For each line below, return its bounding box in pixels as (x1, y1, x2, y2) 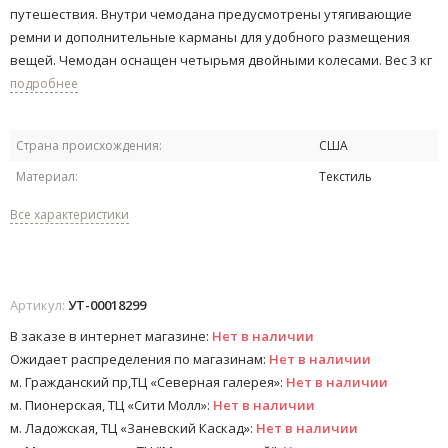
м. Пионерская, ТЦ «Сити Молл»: (10, 396, 213, 415)
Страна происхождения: (16, 137, 162, 155)
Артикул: (10, 296, 68, 315)
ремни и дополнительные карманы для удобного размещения (10, 28, 410, 47)
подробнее (10, 75, 78, 93)
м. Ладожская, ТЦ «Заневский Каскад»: (10, 419, 256, 438)
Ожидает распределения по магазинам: (10, 350, 269, 369)
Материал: (16, 168, 78, 186)
